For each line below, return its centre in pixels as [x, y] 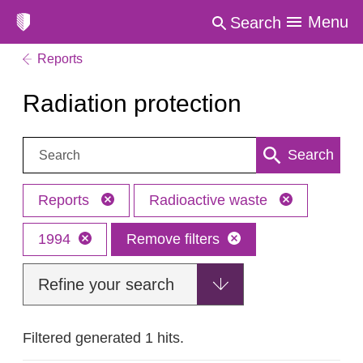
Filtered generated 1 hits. [103, 338]
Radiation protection [132, 103]
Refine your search [106, 284]
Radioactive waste [210, 200]
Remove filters [173, 239]
